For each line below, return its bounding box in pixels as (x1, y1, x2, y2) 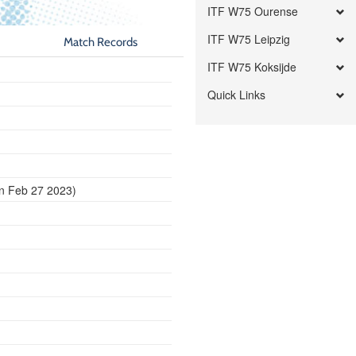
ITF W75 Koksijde (207, 59, 297, 75)
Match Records (64, 34, 138, 49)
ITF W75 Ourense (207, 3, 299, 19)
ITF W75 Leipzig (207, 31, 291, 47)
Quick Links (207, 87, 266, 103)
